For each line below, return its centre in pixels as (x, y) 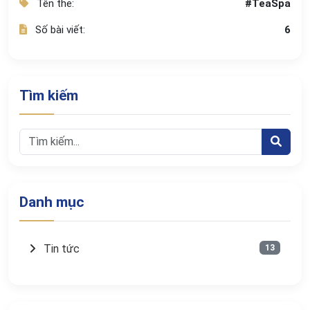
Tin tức (60, 249)
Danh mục (52, 202)
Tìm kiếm (49, 95)
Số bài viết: (59, 30)
